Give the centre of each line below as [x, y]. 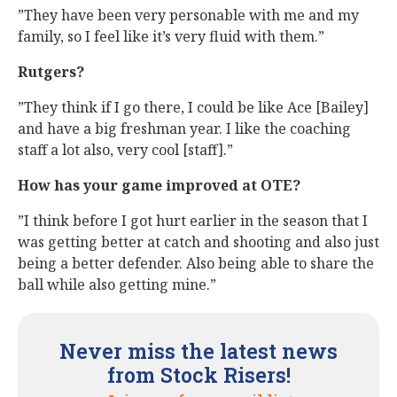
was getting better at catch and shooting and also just [198, 242]
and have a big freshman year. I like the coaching [184, 128]
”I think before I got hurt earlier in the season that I [193, 221]
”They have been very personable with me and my [188, 15]
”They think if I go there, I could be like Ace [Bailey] [193, 107]
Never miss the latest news [198, 351]
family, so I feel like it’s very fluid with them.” [171, 36]
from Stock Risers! [198, 375]
